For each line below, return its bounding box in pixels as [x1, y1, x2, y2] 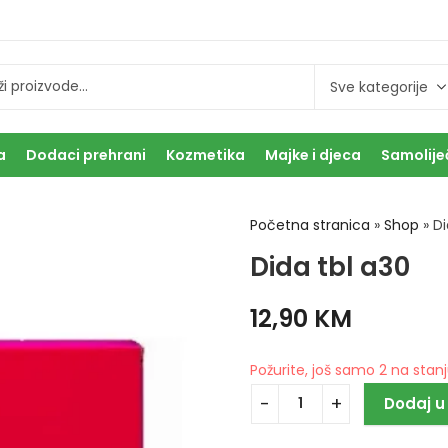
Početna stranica [250, 215, 370, 235]
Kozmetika [166, 145, 245, 165]
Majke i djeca [265, 145, 361, 165]
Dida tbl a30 [250, 248, 410, 285]
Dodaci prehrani [26, 145, 146, 165]
